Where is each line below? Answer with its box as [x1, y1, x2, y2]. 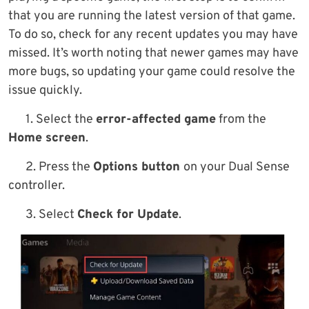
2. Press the [26, 159, 93, 176]
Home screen [8, 130, 86, 147]
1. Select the [26, 112, 96, 128]
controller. [8, 178, 65, 195]
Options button [93, 159, 183, 176]
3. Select [26, 207, 77, 223]
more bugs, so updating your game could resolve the [8, 64, 295, 81]
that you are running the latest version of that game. [8, 8, 295, 25]
